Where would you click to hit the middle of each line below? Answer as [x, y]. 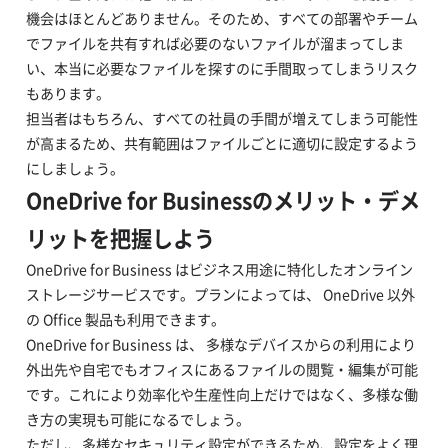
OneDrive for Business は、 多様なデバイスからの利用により [220, 345]
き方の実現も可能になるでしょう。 [137, 420]
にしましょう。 [74, 169]
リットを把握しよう [120, 238]
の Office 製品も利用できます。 [125, 320]
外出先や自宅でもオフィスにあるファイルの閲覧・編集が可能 [221, 370]
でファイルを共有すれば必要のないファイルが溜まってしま [214, 44]
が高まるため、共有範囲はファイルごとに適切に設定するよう [221, 144]
